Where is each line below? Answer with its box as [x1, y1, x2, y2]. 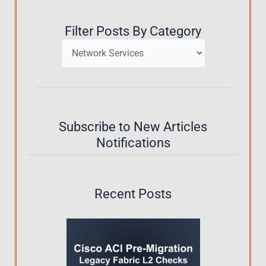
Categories [110, 42, 155, 54]
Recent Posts [94, 186, 172, 202]
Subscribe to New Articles [59, 119, 207, 135]
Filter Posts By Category [65, 24, 201, 39]
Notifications [96, 135, 170, 151]
